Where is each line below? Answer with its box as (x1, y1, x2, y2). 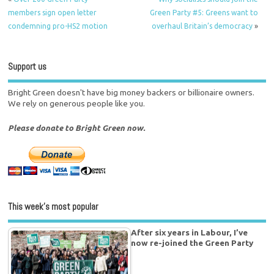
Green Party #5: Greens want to (149, 8, 258, 17)
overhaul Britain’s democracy (151, 21, 253, 30)
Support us (8, 60, 47, 72)
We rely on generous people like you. (8, 98, 146, 109)
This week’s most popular (8, 201, 98, 213)
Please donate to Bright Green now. (8, 123, 146, 133)
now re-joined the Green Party (131, 237, 254, 248)
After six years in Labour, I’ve (131, 227, 248, 237)
